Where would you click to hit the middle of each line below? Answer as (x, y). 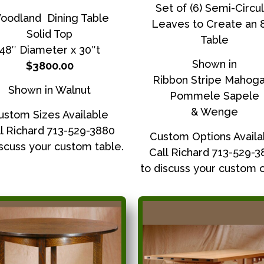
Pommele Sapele (214, 96)
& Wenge (214, 112)
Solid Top (49, 34)
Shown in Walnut (49, 90)
